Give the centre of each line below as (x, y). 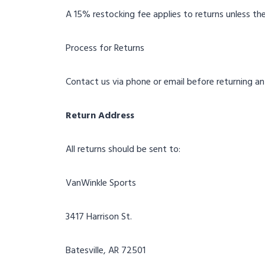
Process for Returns (105, 48)
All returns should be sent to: (124, 149)
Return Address (100, 115)
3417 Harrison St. (100, 216)
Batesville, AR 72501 (107, 250)
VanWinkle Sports (102, 182)
